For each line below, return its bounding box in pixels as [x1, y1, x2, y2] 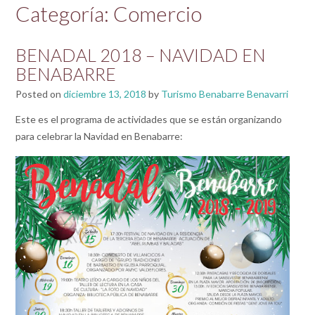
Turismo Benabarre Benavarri [161, 88, 288, 101]
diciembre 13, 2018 [63, 88, 146, 101]
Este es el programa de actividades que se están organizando [15, 113, 282, 126]
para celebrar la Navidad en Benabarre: [15, 130, 183, 143]
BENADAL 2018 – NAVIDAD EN [15, 44, 266, 66]
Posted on [15, 88, 63, 101]
